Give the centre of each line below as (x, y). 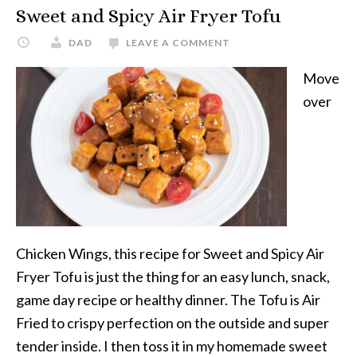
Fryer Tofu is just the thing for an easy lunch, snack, (173, 277)
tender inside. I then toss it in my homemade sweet (172, 346)
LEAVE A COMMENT (178, 43)
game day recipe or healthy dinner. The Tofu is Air (168, 300)
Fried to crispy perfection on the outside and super (173, 323)
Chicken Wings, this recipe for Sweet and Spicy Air (170, 253)
